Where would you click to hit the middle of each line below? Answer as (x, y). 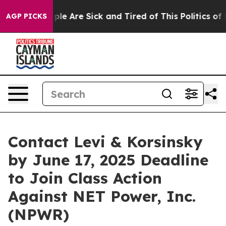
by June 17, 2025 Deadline (108, 160)
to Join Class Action (85, 178)
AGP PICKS (26, 16)
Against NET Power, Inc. (102, 196)
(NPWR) (39, 214)
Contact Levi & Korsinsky (105, 142)
